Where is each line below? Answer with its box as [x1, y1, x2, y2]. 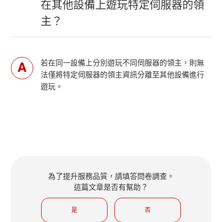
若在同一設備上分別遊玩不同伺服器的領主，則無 [41, 57, 205, 67]
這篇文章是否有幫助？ [74, 182, 148, 192]
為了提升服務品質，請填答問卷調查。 [48, 171, 174, 181]
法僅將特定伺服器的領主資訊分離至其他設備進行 [41, 69, 205, 79]
